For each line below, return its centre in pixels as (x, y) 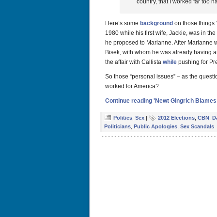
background (156, 23)
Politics (123, 118)
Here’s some (123, 23)
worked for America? (132, 86)
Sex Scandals (197, 126)
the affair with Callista (134, 62)
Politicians (117, 126)
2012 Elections (176, 118)
